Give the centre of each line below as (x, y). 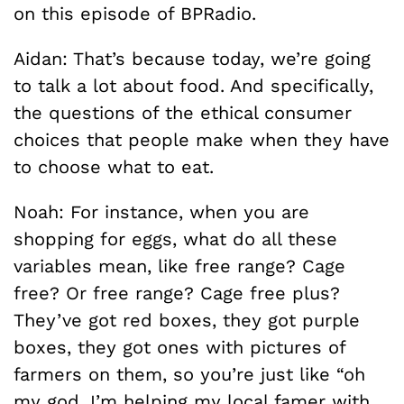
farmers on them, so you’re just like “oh (189, 374)
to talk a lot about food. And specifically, (193, 86)
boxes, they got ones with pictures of (179, 347)
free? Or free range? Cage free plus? (177, 293)
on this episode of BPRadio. (135, 14)
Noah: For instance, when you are (161, 212)
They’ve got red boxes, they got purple (187, 320)
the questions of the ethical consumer (183, 113)
